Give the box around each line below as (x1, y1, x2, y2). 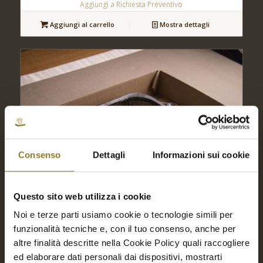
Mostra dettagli (158, 19, 210, 29)
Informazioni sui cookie (152, 149, 249, 160)
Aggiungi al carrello (48, 19, 115, 29)
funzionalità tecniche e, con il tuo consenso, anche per (14, 224, 236, 234)
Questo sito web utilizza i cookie (14, 191, 151, 201)
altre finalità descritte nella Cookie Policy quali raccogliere (14, 238, 249, 248)
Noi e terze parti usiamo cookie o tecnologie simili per (14, 210, 233, 220)
